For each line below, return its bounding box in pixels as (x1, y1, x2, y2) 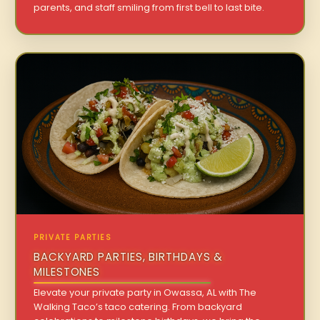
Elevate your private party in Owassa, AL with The (34, 286, 257, 299)
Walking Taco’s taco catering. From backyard (34, 301, 243, 314)
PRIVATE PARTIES (34, 232, 112, 244)
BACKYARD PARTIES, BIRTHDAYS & (34, 249, 224, 265)
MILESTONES (34, 264, 101, 280)
